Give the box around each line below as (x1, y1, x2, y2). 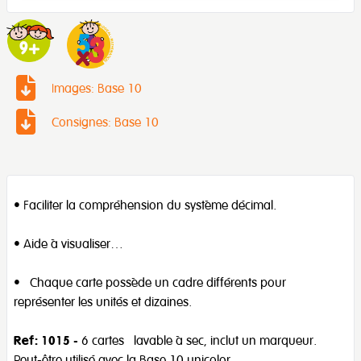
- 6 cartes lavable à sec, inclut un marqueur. (70, 332, 317, 349)
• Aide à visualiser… (14, 235, 123, 252)
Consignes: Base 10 (52, 114, 159, 131)
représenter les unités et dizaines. (14, 293, 192, 310)
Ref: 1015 (14, 332, 70, 349)
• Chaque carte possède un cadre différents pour (14, 274, 286, 291)
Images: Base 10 (52, 80, 142, 97)
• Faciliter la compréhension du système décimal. (14, 197, 276, 214)
